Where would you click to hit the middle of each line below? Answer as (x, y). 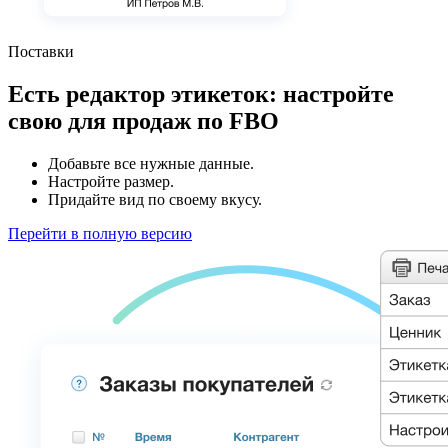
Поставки (41, 51)
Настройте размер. (111, 181)
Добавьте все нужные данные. (151, 163)
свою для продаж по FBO (143, 120)
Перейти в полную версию (100, 233)
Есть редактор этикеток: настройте (201, 93)
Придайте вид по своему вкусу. (155, 199)
